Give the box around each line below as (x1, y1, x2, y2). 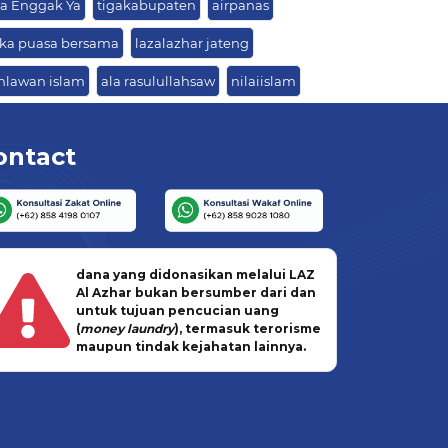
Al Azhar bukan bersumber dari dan (75, 285, 316, 301)
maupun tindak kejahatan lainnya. (75, 339, 306, 355)
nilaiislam (231, 73, 296, 90)
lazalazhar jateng (135, 35, 249, 52)
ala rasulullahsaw (101, 73, 215, 90)
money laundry (79, 321, 174, 337)
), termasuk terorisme (173, 321, 321, 337)
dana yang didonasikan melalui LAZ (75, 267, 315, 283)
